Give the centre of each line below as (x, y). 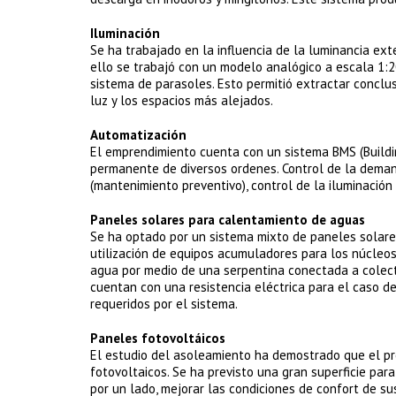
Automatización (138, 135)
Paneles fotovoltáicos (158, 338)
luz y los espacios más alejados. (182, 100)
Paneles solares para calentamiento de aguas (228, 220)
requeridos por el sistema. (164, 304)
